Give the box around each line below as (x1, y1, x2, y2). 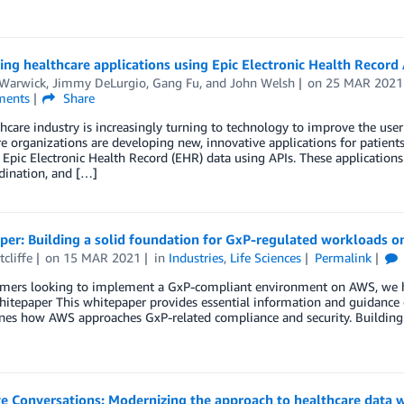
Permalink (314, 250, 372, 265)
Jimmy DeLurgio (51, 75, 146, 90)
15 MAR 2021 (63, 250, 142, 265)
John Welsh (229, 75, 295, 90)
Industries (169, 250, 225, 265)
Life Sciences (230, 250, 302, 265)
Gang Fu (151, 75, 199, 90)
